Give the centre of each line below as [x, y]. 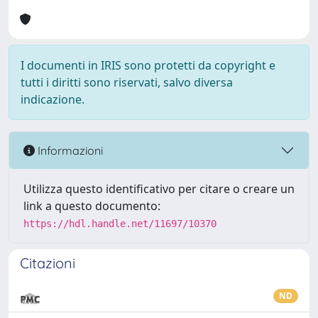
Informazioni [69, 150]
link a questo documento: [92, 206]
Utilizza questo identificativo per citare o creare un [159, 189]
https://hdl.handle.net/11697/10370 [120, 224]
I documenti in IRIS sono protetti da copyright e [148, 65]
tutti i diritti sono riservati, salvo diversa [127, 82]
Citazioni [48, 263]
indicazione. [53, 99]
